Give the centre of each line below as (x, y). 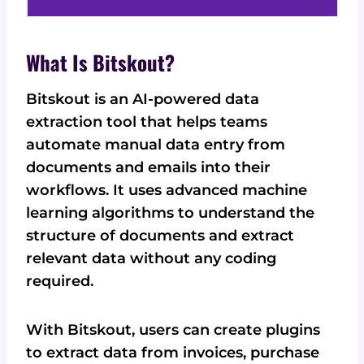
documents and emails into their (148, 167)
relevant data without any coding (151, 258)
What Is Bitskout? (100, 63)
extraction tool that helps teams (147, 121)
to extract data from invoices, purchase (173, 352)
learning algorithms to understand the (170, 212)
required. (60, 281)
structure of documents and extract (160, 235)
